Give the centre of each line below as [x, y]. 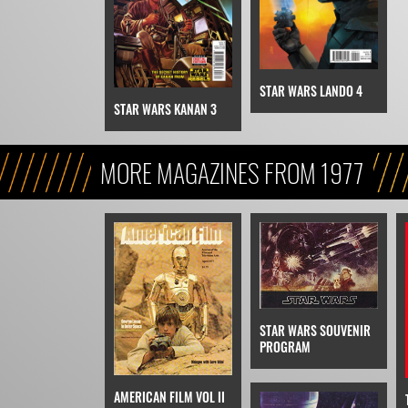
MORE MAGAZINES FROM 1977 [232, 173]
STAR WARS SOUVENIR [315, 330]
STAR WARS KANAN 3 [165, 109]
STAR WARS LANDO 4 [311, 90]
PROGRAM [285, 346]
